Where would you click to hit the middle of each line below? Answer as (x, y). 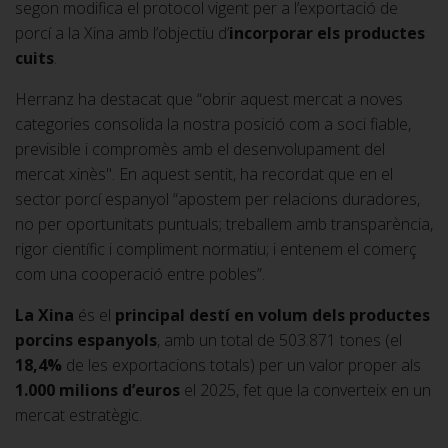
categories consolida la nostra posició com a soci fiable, (213, 123)
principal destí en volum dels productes (272, 314)
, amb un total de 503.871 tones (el (279, 339)
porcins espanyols (86, 339)
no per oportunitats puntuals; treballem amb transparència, (224, 223)
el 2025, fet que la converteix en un (305, 389)
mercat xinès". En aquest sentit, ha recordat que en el (204, 173)
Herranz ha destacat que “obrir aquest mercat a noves (209, 98)
